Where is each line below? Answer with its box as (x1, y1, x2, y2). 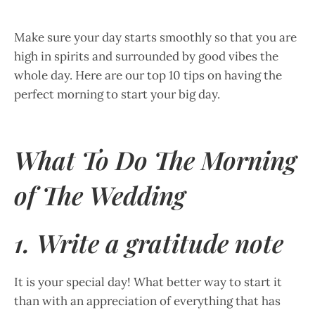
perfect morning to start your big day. (14, 86, 220, 102)
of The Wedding (14, 178, 186, 212)
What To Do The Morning (14, 143, 297, 176)
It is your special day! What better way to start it (14, 274, 282, 290)
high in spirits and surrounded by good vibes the (14, 49, 278, 64)
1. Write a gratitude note (14, 226, 283, 259)
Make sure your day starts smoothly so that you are (14, 30, 297, 45)
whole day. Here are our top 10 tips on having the (14, 67, 282, 83)
